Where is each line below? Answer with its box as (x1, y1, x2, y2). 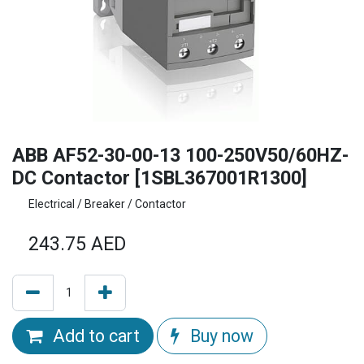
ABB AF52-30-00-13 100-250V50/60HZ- (12, 144, 349, 167)
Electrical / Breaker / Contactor (28, 197, 186, 211)
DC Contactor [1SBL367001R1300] (12, 167, 307, 190)
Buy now (186, 326, 253, 347)
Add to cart (49, 326, 140, 347)
